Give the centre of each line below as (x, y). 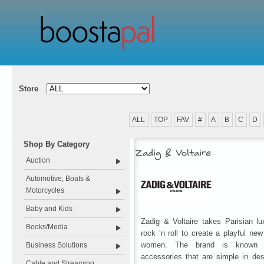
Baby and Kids (49, 209)
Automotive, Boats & (58, 179)
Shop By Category (57, 144)
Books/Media (47, 227)
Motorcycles (45, 190)
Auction (38, 160)
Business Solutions (57, 245)
